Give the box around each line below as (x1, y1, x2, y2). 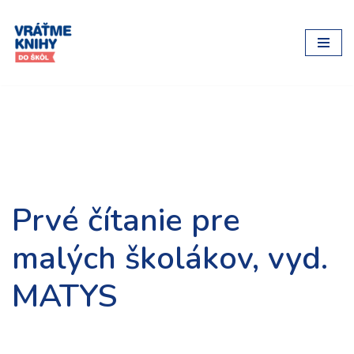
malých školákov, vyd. (12, 237, 328, 280)
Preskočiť (12, 35, 64, 52)
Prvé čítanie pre (12, 199, 240, 242)
